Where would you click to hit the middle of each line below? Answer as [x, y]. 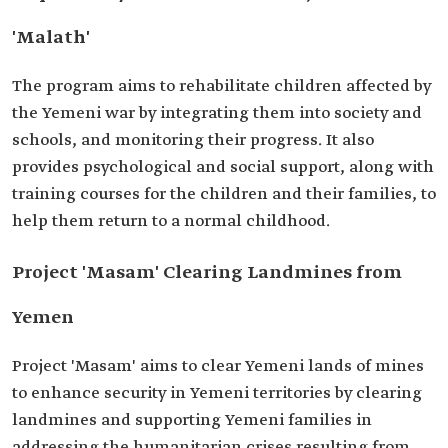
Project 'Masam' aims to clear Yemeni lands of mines [218, 366]
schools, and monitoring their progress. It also [193, 140]
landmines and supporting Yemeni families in [192, 420]
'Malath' [51, 38]
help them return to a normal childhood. [171, 221]
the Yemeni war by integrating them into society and [217, 113]
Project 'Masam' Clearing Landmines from [207, 273]
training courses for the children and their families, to [224, 194]
